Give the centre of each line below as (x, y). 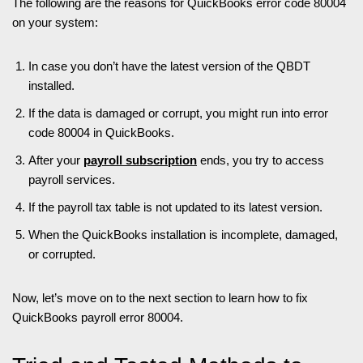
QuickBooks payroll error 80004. (98, 318)
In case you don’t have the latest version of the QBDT (169, 66)
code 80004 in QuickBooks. (101, 133)
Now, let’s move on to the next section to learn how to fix (160, 298)
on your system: (55, 23)
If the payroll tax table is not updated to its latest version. (175, 207)
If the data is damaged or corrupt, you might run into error (178, 113)
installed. (51, 86)
